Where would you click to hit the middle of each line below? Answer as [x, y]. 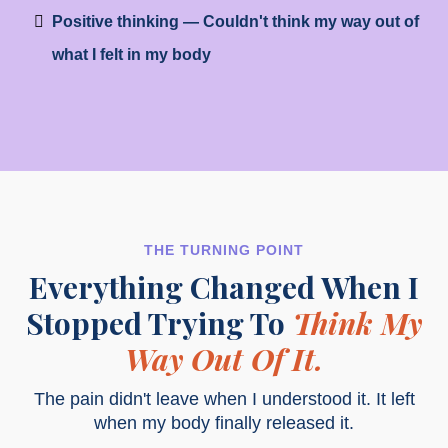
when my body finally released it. [224, 423]
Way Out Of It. [224, 359]
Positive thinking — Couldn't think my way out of [235, 22]
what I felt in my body [131, 55]
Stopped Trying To [155, 323]
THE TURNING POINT [224, 250]
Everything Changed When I [224, 287]
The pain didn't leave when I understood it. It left [224, 399]
